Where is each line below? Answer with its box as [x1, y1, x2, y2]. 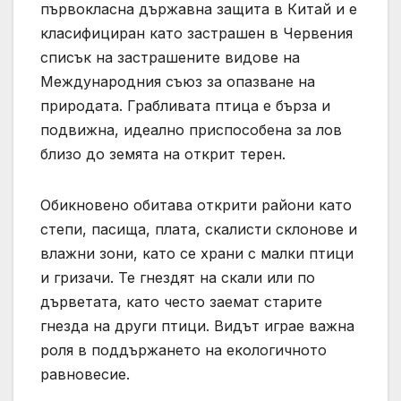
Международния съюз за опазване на [40, 73, 315, 91]
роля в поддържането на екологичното [40, 341, 327, 360]
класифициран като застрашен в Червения [40, 24, 353, 43]
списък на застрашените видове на [40, 48, 300, 67]
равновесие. [40, 365, 130, 384]
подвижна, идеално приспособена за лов [40, 121, 342, 140]
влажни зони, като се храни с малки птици [40, 244, 354, 263]
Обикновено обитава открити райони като [40, 196, 352, 215]
